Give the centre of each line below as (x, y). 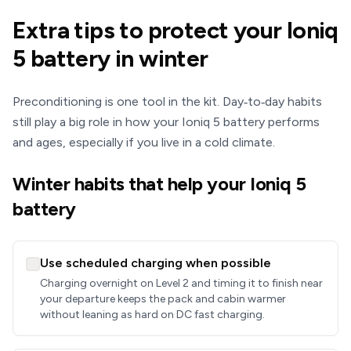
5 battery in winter (110, 58)
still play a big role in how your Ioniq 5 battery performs (166, 122)
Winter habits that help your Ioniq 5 (159, 184)
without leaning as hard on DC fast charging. (152, 315)
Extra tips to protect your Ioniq (175, 30)
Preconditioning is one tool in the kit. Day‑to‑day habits (167, 101)
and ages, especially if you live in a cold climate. (144, 142)
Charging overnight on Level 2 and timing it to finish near (181, 283)
